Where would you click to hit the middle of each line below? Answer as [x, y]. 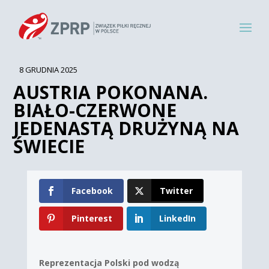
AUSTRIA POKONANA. [111, 92]
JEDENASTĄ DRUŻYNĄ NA [126, 128]
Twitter [177, 191]
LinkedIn [178, 219]
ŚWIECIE [49, 146]
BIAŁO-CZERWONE [95, 110]
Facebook [92, 191]
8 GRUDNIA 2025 [49, 70]
